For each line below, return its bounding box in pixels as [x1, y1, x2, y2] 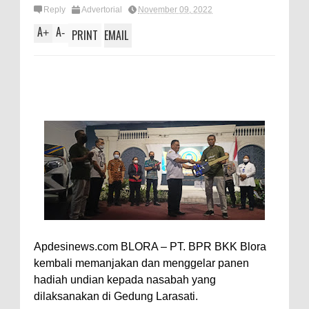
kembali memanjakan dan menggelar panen [34, 257, 249, 269]
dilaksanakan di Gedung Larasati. [34, 290, 198, 302]
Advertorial [81, 5, 122, 14]
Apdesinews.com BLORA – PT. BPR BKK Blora [34, 240, 269, 252]
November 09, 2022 [138, 5, 212, 14]
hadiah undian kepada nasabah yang [34, 273, 216, 286]
